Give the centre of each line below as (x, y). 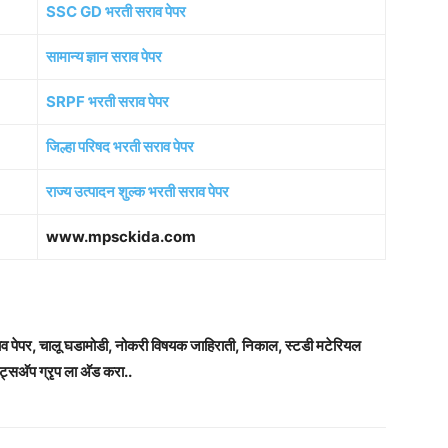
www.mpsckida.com (121, 237)
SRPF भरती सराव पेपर (107, 102)
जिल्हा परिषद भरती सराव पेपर (120, 147)
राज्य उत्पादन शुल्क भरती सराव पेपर (137, 192)
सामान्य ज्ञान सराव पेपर (104, 57)
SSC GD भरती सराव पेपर (116, 12)
